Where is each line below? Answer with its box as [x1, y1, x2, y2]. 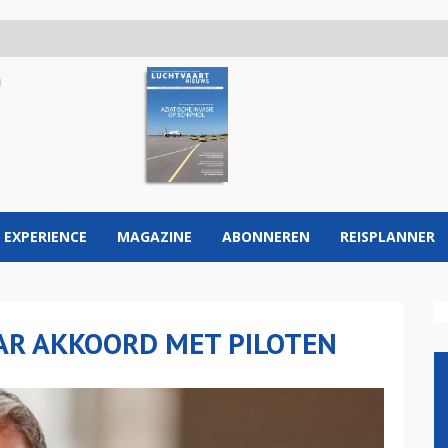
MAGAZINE [117, 227, 192, 246]
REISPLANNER [340, 227, 435, 246]
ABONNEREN [222, 227, 310, 246]
